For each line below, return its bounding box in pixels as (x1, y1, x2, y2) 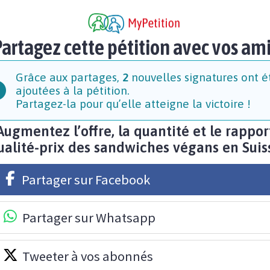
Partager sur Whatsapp (22, 209, 155, 227)
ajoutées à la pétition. (15, 84, 130, 98)
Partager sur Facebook (22, 171, 150, 189)
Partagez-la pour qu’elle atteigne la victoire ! (15, 97, 251, 111)
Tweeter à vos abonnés (22, 248, 153, 265)
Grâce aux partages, (15, 71, 122, 84)
